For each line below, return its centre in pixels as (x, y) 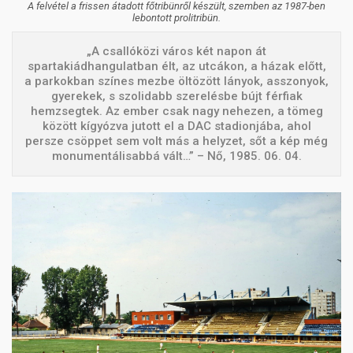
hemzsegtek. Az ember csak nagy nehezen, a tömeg (176, 111)
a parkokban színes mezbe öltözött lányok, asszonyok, (176, 82)
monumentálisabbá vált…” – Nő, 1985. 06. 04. (176, 156)
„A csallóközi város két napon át (176, 52)
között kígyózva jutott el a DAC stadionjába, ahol (176, 126)
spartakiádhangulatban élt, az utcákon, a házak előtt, (176, 67)
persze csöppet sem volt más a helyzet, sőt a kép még (176, 141)
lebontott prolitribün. (176, 18)
